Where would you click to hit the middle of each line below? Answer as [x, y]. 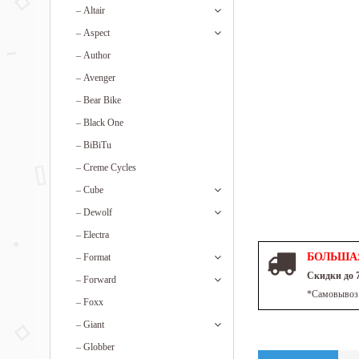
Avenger [99, 78]
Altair [94, 10]
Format [97, 257]
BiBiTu [97, 145]
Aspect [97, 33]
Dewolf [98, 212]
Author [97, 55]
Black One [103, 123]
